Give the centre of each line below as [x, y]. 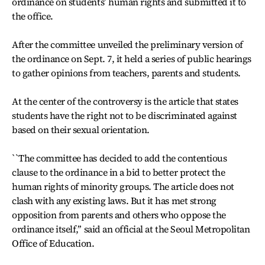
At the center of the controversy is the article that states [125, 101]
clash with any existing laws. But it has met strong [114, 201]
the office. [33, 16]
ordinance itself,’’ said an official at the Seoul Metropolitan [131, 229]
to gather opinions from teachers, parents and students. [126, 73]
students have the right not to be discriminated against [125, 115]
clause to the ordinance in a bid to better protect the [119, 172]
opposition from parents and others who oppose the [119, 215]
